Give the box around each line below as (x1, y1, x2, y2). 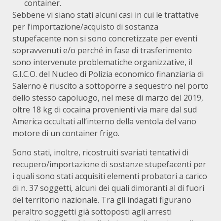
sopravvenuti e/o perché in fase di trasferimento (12, 45, 192, 56)
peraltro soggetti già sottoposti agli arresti (12, 206, 172, 218)
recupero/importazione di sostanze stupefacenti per (12, 159, 206, 170)
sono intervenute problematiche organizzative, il (12, 57, 192, 68)
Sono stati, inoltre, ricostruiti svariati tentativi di (12, 147, 188, 158)
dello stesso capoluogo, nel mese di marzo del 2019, (12, 92, 203, 104)
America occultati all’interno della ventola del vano (12, 116, 196, 127)
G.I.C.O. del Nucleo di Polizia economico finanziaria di (12, 69, 204, 80)
